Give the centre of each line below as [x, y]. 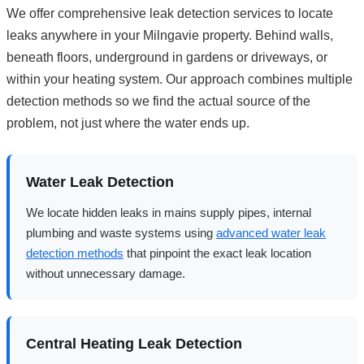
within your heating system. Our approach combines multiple [180, 79]
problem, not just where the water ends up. [128, 123]
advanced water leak [271, 232]
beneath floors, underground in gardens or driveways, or [167, 57]
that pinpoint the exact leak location [217, 253]
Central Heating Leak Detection [134, 343]
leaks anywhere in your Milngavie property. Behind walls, [170, 35]
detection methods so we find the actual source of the [158, 101]
